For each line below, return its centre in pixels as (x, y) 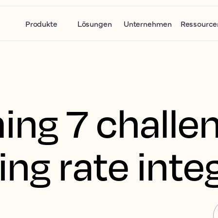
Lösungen (94, 23)
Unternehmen (148, 23)
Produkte (41, 23)
